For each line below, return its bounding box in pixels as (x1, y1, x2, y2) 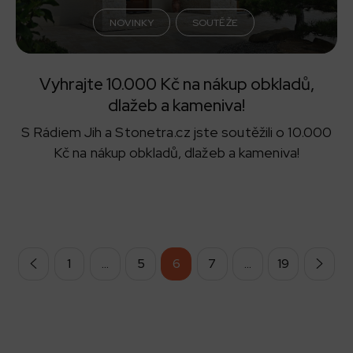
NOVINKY (110, 15, 154, 29)
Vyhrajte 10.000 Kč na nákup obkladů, (39, 72, 314, 95)
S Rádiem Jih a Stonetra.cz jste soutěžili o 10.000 (21, 122, 332, 141)
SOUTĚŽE (192, 15, 238, 29)
